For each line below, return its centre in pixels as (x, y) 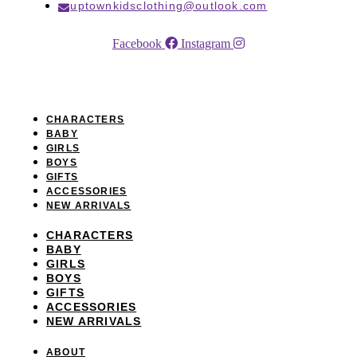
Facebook (137, 43)
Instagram (206, 43)
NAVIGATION (70, 81)
